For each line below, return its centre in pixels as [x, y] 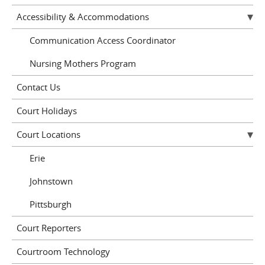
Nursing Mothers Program [83, 64]
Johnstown [51, 181]
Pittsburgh [51, 204]
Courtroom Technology [63, 252]
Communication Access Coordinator [103, 41]
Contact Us [38, 87]
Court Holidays [46, 111]
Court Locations [48, 135]
